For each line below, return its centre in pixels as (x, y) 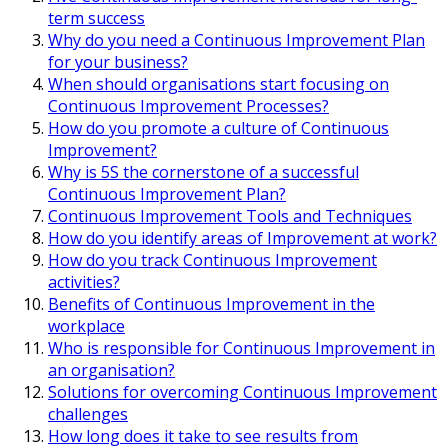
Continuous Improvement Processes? (188, 105)
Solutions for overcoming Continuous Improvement (242, 391)
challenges (88, 413)
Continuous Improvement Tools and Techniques (230, 215)
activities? (84, 281)
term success (96, 17)
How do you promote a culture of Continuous (218, 127)
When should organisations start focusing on (218, 83)
